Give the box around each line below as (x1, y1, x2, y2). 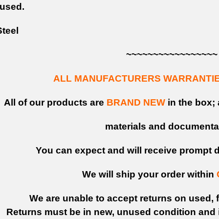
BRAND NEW (107, 97, 166, 108)
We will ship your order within (82, 169, 217, 179)
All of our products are (4, 97, 107, 108)
